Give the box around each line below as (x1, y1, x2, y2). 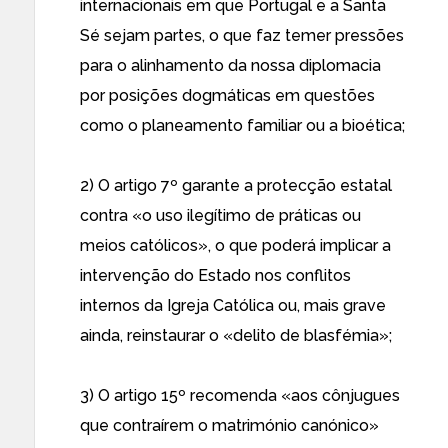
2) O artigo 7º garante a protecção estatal (80, 176, 392, 195)
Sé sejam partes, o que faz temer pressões (80, 26, 404, 45)
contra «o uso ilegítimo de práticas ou (80, 206, 361, 225)
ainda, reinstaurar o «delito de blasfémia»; (80, 326, 392, 345)
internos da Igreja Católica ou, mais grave (80, 296, 386, 315)
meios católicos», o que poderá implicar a (80, 236, 391, 255)
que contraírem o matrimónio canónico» (80, 416, 379, 435)
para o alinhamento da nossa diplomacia (80, 56, 381, 75)
